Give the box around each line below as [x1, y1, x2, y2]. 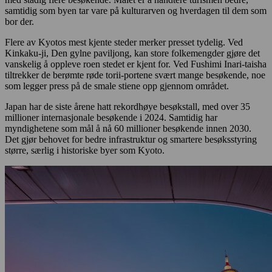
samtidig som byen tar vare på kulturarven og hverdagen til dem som [5, 5, 267, 16]
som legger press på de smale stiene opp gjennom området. [5, 80, 231, 91]
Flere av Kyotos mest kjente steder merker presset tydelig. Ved [5, 36, 243, 47]
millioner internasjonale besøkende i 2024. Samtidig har [5, 112, 217, 123]
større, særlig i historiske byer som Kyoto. [5, 144, 167, 155]
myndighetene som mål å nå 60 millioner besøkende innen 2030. [5, 123, 251, 134]
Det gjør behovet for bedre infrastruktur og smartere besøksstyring [5, 134, 257, 144]
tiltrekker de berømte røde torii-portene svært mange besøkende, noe [5, 69, 265, 80]
